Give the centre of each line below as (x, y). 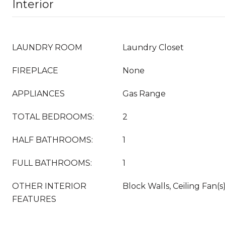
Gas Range (144, 94)
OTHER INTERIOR (49, 186)
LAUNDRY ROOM (47, 47)
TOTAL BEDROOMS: (53, 117)
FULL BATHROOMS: (52, 163)
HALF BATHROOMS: (52, 140)
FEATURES (34, 199)
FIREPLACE (35, 71)
